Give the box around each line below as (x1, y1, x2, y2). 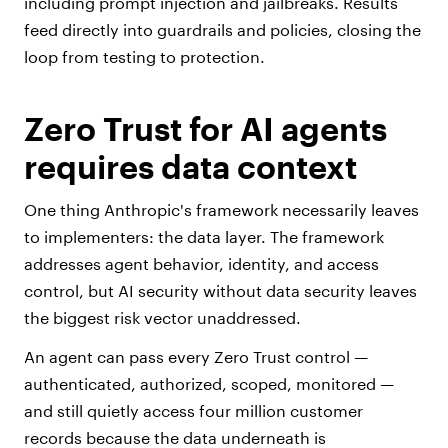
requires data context (24, 148, 357, 186)
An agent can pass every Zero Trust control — (24, 347, 368, 367)
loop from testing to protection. (24, 47, 265, 67)
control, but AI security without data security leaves (24, 281, 417, 301)
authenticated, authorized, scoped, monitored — (24, 374, 394, 394)
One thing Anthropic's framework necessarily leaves (24, 200, 419, 220)
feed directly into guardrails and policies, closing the (24, 20, 421, 40)
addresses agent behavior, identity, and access (24, 254, 379, 274)
